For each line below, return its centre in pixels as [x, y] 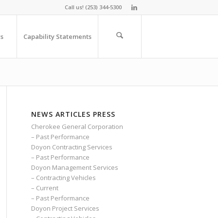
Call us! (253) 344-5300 [93, 7]
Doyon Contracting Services [72, 147]
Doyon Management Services [74, 167]
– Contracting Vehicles [63, 178]
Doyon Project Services [65, 208]
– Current [45, 188]
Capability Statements [57, 36]
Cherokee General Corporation [77, 127]
